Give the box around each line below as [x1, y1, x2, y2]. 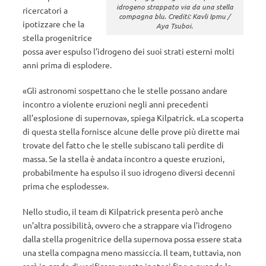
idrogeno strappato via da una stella [116, 2, 233, 12]
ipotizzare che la [23, 18, 84, 29]
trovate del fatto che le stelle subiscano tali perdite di [23, 140, 224, 150]
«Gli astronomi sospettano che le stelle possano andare [23, 85, 227, 96]
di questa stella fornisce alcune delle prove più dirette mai [23, 126, 240, 137]
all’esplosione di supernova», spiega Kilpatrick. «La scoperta [23, 112, 243, 123]
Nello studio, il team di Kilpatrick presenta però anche [23, 206, 223, 217]
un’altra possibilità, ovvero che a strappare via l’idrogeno [23, 220, 232, 230]
